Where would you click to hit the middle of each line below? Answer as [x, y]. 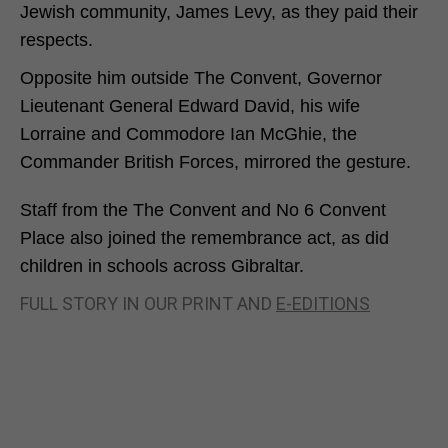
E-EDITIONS [323, 303]
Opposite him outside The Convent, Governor [201, 77]
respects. [56, 39]
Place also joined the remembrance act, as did [204, 237]
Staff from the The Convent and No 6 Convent [203, 209]
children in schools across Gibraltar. [162, 265]
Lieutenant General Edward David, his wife [190, 105]
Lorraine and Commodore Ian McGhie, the [188, 133]
